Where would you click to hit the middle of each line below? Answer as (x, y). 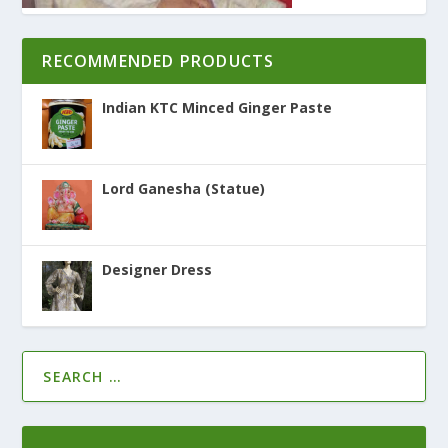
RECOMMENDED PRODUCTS (158, 61)
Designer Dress (157, 270)
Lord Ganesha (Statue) (184, 189)
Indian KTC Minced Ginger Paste (217, 108)
